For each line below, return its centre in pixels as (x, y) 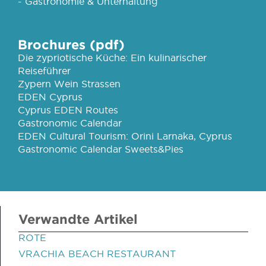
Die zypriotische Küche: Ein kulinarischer (112, 58)
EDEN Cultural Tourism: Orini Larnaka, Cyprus (125, 136)
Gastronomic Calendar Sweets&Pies (101, 149)
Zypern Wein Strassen (69, 84)
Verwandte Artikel (78, 219)
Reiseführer (44, 71)
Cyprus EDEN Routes (68, 110)
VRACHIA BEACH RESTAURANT (97, 254)
